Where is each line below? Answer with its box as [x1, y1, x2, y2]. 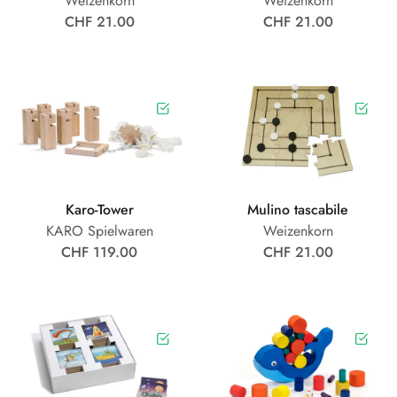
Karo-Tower [65, 198, 134, 220]
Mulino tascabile [247, 198, 348, 220]
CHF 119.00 [61, 241, 137, 262]
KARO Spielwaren [45, 220, 153, 241]
